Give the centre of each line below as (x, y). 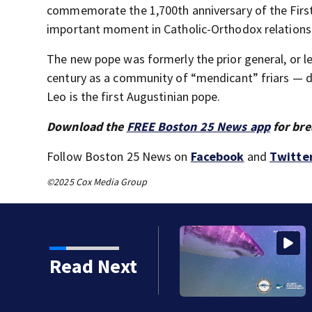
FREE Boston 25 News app (198, 126)
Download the (87, 126)
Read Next (93, 266)
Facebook (217, 156)
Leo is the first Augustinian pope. (134, 96)
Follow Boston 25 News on (119, 156)
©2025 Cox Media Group (97, 182)
